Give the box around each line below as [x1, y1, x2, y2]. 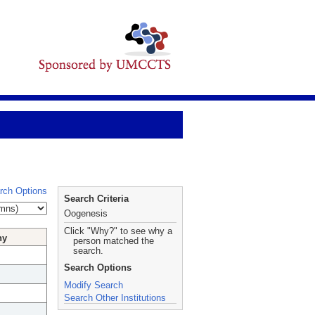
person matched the [73, 236, 154, 246]
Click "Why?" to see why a [64, 226, 172, 236]
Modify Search [64, 280, 123, 290]
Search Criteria [64, 193, 129, 204]
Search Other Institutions [64, 292, 166, 303]
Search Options [64, 262, 131, 273]
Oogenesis [64, 208, 108, 219]
